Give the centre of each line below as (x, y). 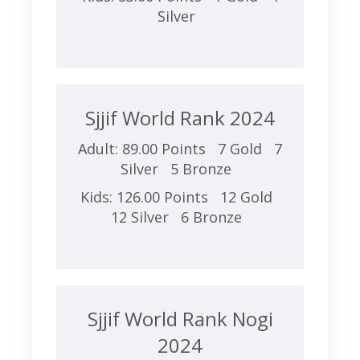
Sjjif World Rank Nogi (180, 319)
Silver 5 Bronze (180, 169)
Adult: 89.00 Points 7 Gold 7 (180, 149)
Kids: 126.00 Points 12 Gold (180, 197)
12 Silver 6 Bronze (180, 217)
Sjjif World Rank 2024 (180, 118)
